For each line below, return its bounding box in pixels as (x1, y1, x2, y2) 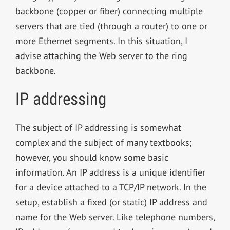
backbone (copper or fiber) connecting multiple (15, 5, 203, 17)
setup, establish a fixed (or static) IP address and (15, 196, 207, 208)
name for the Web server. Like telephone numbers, (15, 210, 215, 223)
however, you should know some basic (15, 151, 168, 163)
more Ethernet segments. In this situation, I (15, 35, 187, 47)
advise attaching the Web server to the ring (15, 50, 187, 62)
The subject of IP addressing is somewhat (15, 121, 181, 133)
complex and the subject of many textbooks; (15, 136, 192, 148)
